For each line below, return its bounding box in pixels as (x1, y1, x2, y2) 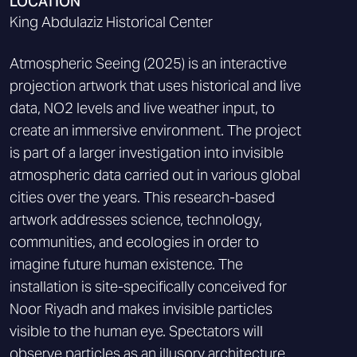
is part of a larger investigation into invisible (10, 143, 284, 162)
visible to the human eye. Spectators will (10, 322, 263, 340)
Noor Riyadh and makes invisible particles (10, 300, 273, 318)
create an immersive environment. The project (10, 121, 301, 139)
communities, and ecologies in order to (10, 233, 259, 251)
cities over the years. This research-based (10, 188, 275, 206)
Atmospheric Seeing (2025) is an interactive (10, 54, 287, 73)
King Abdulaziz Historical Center (10, 13, 213, 31)
